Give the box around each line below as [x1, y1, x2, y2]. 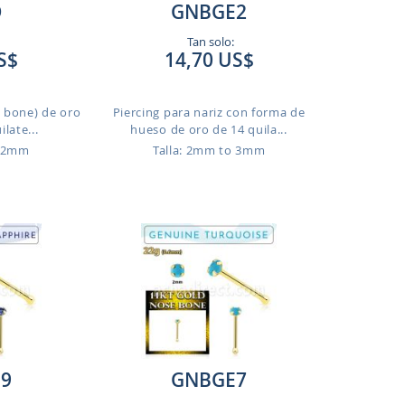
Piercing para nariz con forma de [112, 104, 306, 120]
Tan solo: [184, 33, 234, 50]
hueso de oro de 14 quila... [130, 121, 287, 137]
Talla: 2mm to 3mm [152, 142, 266, 158]
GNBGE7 [171, 367, 248, 392]
